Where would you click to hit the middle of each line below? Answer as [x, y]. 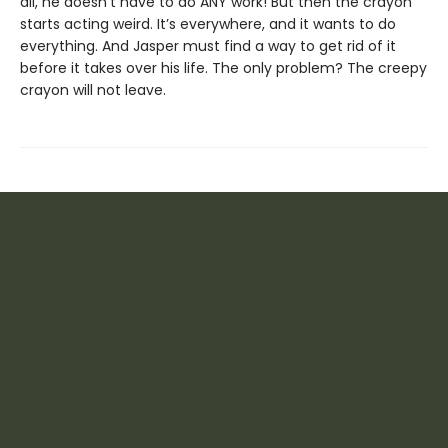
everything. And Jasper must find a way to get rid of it [208, 46]
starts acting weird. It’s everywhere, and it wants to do [208, 24]
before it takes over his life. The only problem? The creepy [223, 68]
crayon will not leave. [93, 90]
